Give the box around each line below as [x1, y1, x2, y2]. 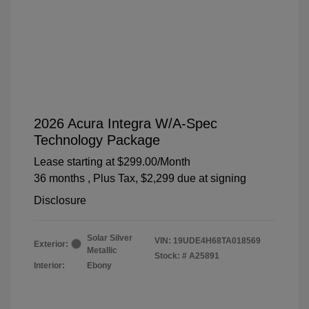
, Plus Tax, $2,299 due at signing [88, 172, 246, 184]
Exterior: [34, 239, 68, 249]
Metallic [87, 245, 117, 255]
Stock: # [154, 250, 187, 261]
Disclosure [34, 194, 86, 206]
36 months [34, 172, 85, 184]
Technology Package [34, 132, 160, 148]
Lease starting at [34, 155, 114, 168]
